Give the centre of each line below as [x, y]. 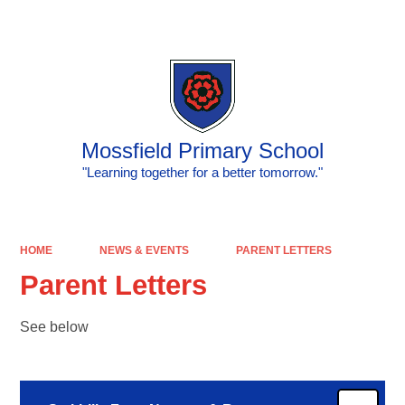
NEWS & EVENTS [144, 250]
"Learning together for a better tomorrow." [202, 173]
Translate [350, 23]
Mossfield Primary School [202, 151]
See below [55, 327]
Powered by [254, 23]
